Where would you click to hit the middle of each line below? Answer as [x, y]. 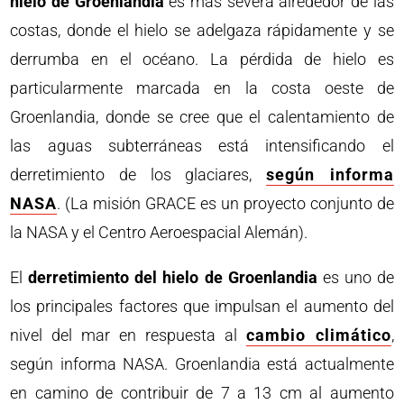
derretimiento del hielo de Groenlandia [173, 277]
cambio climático [318, 335]
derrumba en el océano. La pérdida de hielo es [202, 59]
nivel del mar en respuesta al [128, 335]
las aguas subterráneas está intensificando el [202, 145]
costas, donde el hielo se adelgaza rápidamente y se [202, 30]
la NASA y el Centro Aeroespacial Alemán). [159, 232]
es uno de [355, 277]
